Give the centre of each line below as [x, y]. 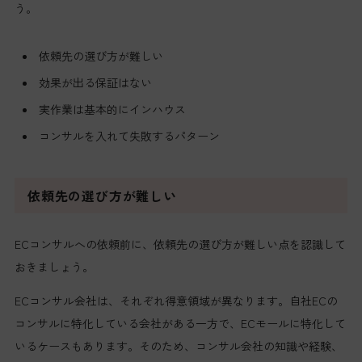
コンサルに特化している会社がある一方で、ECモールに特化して [180, 323]
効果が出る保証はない [95, 82]
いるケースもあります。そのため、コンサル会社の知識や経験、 [178, 345]
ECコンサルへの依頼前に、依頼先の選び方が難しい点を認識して [180, 244]
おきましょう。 [54, 266]
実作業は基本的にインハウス [112, 109]
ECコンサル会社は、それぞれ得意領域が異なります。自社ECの [176, 300]
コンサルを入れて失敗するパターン [129, 135]
